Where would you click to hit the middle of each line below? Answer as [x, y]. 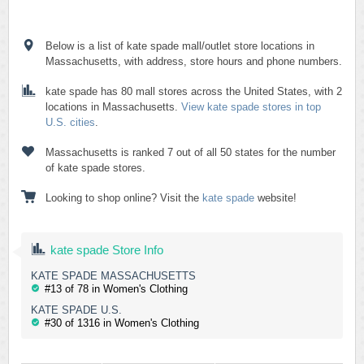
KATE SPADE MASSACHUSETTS [113, 276]
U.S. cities [70, 122]
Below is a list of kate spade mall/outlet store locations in [180, 46]
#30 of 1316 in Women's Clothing [122, 323]
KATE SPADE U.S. [76, 310]
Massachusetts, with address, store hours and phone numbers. [194, 61]
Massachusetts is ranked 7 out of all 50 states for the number [191, 152]
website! [275, 198]
